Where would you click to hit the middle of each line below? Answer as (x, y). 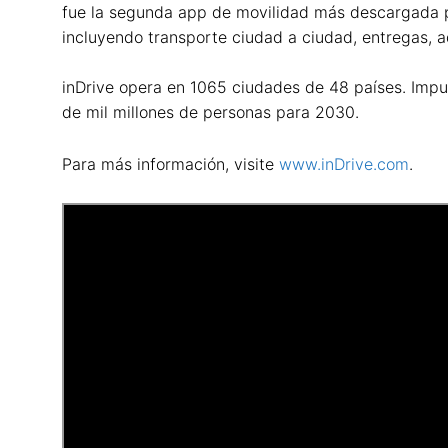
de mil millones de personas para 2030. (210, 112)
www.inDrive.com (344, 163)
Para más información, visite (170, 163)
